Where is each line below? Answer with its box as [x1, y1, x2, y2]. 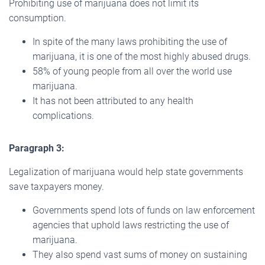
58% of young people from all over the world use [33, 65, 232, 77]
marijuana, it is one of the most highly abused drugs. [33, 50, 251, 62]
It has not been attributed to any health [33, 95, 193, 106]
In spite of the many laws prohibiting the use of [33, 35, 227, 47]
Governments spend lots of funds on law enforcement [33, 204, 255, 216]
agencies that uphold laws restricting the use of [33, 219, 229, 231]
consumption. [9, 12, 66, 24]
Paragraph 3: [9, 142, 64, 154]
